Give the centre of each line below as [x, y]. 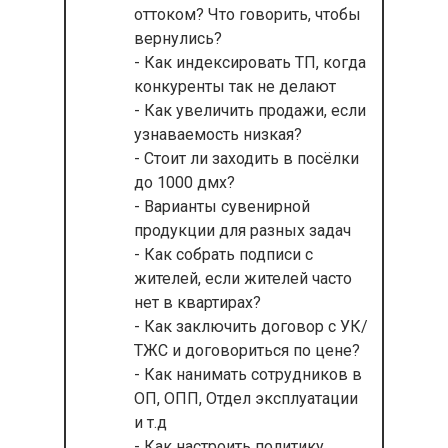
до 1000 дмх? [184, 182]
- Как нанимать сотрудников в [248, 374]
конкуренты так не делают [235, 86]
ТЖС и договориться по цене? [247, 350]
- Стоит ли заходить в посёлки [246, 158]
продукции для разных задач [242, 230]
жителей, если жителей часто [243, 278]
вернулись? [178, 38]
